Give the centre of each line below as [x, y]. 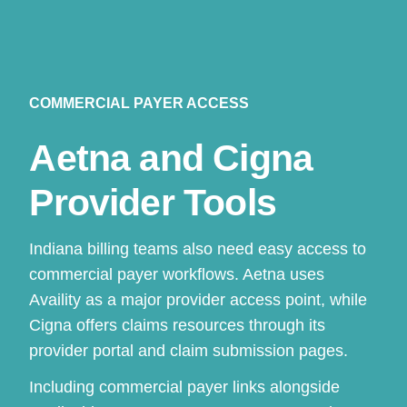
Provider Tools [153, 202]
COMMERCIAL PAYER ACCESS [139, 103]
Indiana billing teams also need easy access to [198, 248]
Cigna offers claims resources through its [178, 325]
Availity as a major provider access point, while [199, 299]
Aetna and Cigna [171, 158]
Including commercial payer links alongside [185, 387]
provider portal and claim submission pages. [189, 350]
